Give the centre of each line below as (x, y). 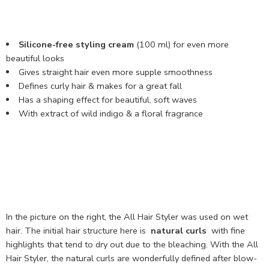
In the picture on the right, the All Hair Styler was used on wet (127, 216)
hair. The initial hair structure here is (78, 230)
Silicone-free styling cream (76, 44)
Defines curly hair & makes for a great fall (100, 86)
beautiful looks (35, 58)
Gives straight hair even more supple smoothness (115, 72)
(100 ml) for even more (181, 44)
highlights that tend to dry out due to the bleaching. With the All (132, 244)
